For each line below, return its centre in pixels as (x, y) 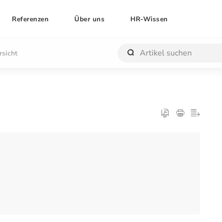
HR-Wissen (149, 19)
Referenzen (30, 19)
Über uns (90, 19)
